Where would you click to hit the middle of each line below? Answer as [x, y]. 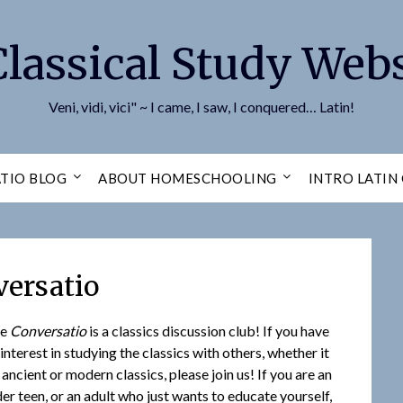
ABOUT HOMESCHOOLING [188, 178]
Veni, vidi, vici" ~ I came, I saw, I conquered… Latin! [201, 107]
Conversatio [49, 331]
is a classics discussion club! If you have [208, 331]
